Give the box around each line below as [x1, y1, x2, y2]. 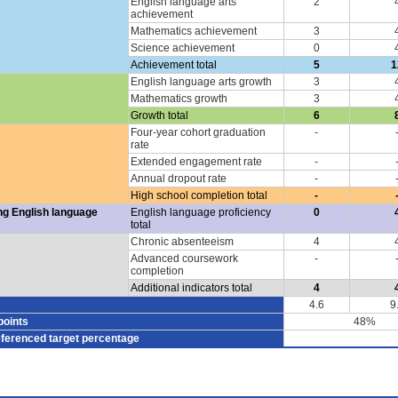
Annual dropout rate [130, 171, 227, 185]
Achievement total [130, 58, 217, 71]
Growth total [130, 108, 188, 122]
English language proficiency [130, 205, 271, 219]
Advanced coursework [130, 251, 238, 265]
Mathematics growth [130, 92, 227, 105]
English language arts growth [130, 75, 272, 88]
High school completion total [130, 188, 267, 202]
